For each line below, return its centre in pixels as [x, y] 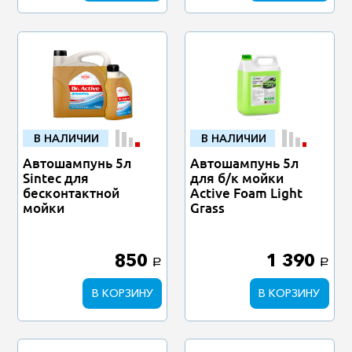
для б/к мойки [237, 178]
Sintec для [56, 178]
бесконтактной [71, 193]
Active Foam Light [247, 193]
